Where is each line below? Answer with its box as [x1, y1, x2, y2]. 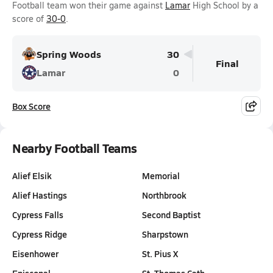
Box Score [12, 100, 51, 112]
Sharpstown [142, 228, 188, 240]
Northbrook [142, 189, 186, 201]
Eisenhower [12, 247, 58, 260]
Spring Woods [37, 47, 101, 61]
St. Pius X [142, 247, 178, 260]
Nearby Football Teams [12, 140, 137, 157]
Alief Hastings [12, 189, 67, 201]
